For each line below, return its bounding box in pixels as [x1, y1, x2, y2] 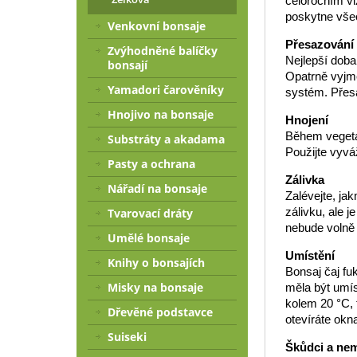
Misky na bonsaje [108, 280, 203, 295]
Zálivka [285, 173, 324, 187]
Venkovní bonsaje [108, 18, 206, 33]
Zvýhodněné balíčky [108, 43, 218, 58]
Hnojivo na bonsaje [108, 107, 214, 122]
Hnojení [285, 113, 328, 127]
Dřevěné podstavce [108, 304, 213, 320]
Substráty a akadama [108, 131, 225, 147]
